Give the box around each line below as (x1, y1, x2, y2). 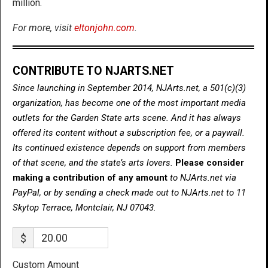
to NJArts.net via (170, 172, 236, 183)
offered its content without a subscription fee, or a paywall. (13, 127, 245, 138)
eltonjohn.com (74, 22, 135, 33)
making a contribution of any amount (13, 172, 170, 183)
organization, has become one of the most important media (13, 97, 246, 108)
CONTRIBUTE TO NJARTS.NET (13, 63, 174, 78)
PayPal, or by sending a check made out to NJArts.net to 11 (13, 187, 246, 198)
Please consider (175, 157, 244, 168)
